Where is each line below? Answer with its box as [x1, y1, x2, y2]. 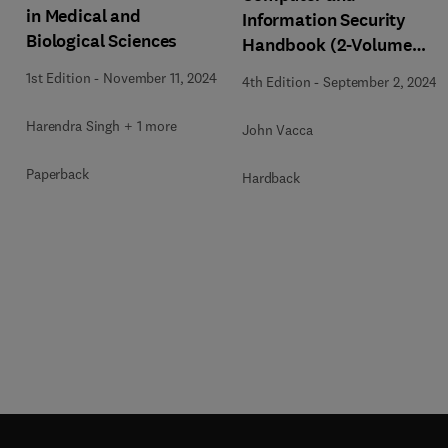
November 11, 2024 [103, 69, 217, 87]
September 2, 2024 [323, 73, 437, 91]
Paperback [26, 165, 89, 183]
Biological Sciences [26, 29, 178, 53]
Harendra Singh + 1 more [26, 117, 177, 135]
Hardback [242, 169, 300, 187]
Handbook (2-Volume [242, 33, 413, 57]
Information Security [242, 8, 407, 32]
